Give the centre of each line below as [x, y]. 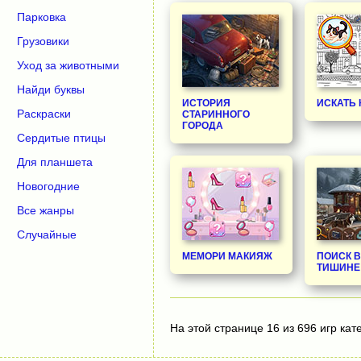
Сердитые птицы [61, 138]
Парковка [41, 17]
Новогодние [48, 186]
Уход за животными [68, 65]
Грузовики [43, 41]
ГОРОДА [203, 125]
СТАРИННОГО [216, 114]
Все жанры [46, 210]
